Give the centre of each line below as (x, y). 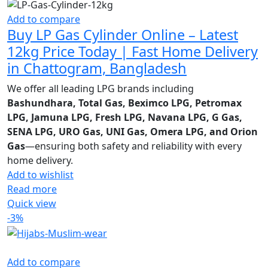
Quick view (32, 204)
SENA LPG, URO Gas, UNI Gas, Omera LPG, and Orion (133, 132)
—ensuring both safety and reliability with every (133, 146)
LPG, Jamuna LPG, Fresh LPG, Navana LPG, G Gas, (125, 118)
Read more (32, 189)
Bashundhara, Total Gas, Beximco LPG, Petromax (124, 103)
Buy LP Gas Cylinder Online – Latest (123, 35)
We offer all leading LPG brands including (100, 89)
